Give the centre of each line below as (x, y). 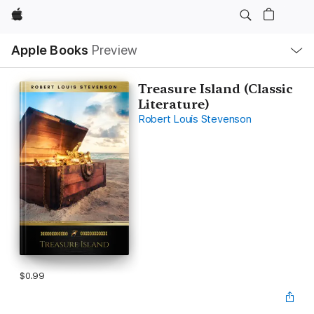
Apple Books (50, 50)
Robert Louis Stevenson (194, 119)
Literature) (173, 104)
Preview (115, 50)
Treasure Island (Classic (215, 89)
